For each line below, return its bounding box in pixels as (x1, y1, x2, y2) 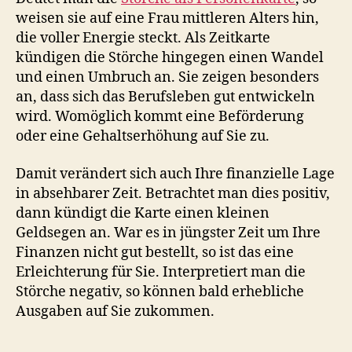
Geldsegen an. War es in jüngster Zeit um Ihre (16, 223, 321, 242)
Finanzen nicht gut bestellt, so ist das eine (16, 243, 294, 262)
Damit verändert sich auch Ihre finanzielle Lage (16, 164, 335, 183)
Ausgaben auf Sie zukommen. (16, 302, 214, 321)
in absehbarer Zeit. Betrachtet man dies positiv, (16, 184, 330, 203)
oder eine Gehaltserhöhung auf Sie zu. (16, 127, 269, 145)
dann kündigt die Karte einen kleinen (16, 203, 269, 222)
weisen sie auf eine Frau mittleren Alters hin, (16, 9, 319, 27)
